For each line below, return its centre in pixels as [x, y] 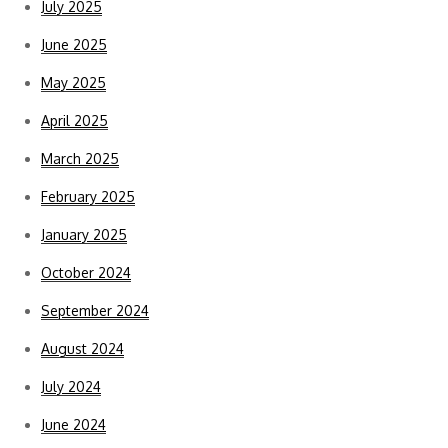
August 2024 [82, 348]
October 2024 [86, 272]
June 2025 [74, 44]
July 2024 [71, 386]
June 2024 [73, 424]
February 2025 [88, 196]
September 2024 [95, 310]
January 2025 [84, 234]
